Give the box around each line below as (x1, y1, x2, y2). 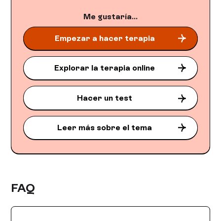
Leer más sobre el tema (57, 122, 152, 132)
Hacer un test (77, 93, 132, 103)
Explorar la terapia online (54, 63, 155, 73)
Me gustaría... (83, 11, 138, 21)
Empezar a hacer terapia (54, 33, 155, 43)
